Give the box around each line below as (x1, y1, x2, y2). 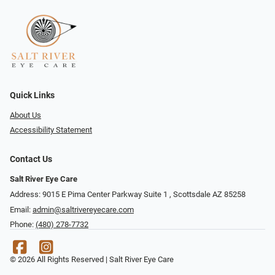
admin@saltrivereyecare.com (33, 204, 134, 214)
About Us (10, 110, 41, 120)
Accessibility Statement (10, 125, 92, 135)
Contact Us (10, 154, 52, 165)
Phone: (10, 220, 36, 230)
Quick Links (10, 90, 55, 101)
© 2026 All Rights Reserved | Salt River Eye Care (10, 255, 174, 265)
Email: (10, 204, 33, 214)
